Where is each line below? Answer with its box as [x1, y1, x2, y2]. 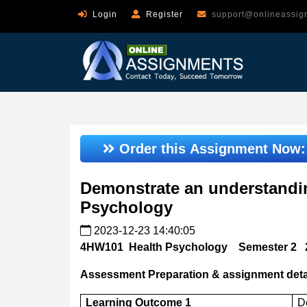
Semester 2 [238, 241, 297, 253]
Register [146, 10, 183, 19]
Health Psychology [129, 241, 228, 253]
